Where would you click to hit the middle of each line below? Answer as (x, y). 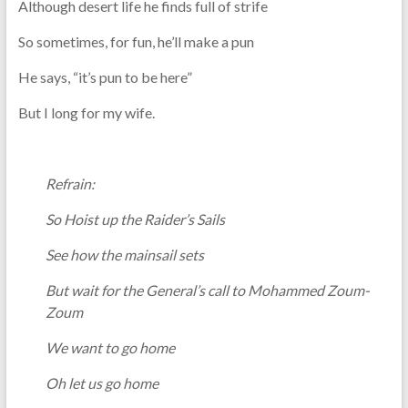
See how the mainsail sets (124, 254)
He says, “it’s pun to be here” (105, 76)
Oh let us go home (102, 382)
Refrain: (70, 183)
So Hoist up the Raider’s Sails (135, 219)
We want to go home (110, 347)
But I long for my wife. (86, 112)
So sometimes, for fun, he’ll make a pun (136, 41)
